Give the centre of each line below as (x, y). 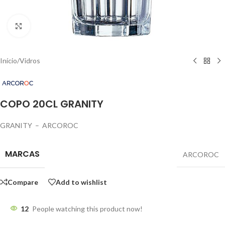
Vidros (30, 61)
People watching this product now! (87, 209)
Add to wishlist (81, 182)
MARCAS (22, 154)
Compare (23, 182)
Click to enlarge (54, 26)
